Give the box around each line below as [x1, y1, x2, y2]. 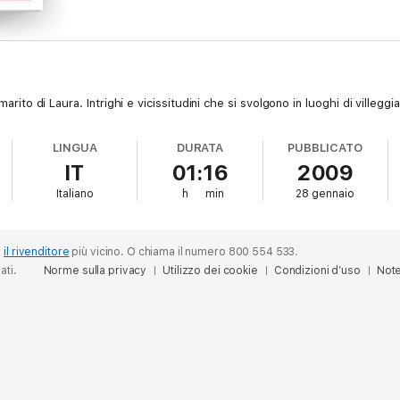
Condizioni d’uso [273, 264, 361, 277]
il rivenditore [4, 246, 70, 258]
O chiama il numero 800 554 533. [126, 246, 299, 258]
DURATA [176, 141, 224, 154]
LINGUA [53, 141, 97, 154]
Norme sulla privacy [43, 264, 147, 277]
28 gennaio [296, 187, 355, 200]
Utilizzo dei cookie [162, 264, 258, 277]
